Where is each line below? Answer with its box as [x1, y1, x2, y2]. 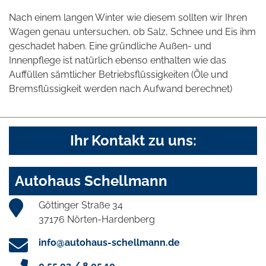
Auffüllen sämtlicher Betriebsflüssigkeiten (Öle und [9, 69, 228, 81]
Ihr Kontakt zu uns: [69, 132, 197, 150]
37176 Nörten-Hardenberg [39, 214, 155, 226]
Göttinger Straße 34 [39, 199, 123, 211]
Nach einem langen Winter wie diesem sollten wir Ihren [9, 12, 247, 24]
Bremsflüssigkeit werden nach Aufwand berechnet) [9, 83, 232, 95]
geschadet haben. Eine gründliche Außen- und [9, 40, 211, 52]
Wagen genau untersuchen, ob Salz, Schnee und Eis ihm [9, 26, 256, 38]
